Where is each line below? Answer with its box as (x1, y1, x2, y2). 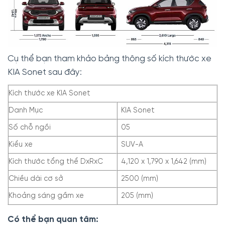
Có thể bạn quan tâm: (8, 214, 98, 224)
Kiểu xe (9, 140, 33, 149)
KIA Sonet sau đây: (8, 67, 82, 77)
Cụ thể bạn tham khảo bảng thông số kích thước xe (8, 54, 211, 63)
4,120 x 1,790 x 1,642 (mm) (121, 157, 207, 166)
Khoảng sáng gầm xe (9, 191, 84, 200)
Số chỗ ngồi (9, 123, 51, 132)
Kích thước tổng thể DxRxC (9, 157, 103, 166)
